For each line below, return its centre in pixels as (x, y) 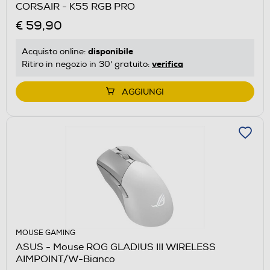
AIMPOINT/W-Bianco (65, 259)
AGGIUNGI (143, 92)
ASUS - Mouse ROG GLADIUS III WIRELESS (116, 247)
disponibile (111, 52)
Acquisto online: (55, 52)
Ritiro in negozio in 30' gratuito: (87, 64)
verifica (168, 64)
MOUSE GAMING (46, 233)
